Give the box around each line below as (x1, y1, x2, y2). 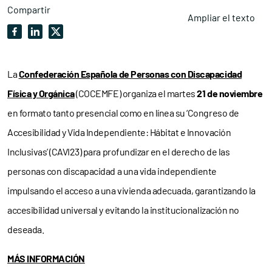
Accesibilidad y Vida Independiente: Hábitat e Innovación (7, 126, 231, 138)
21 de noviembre (197, 87, 263, 99)
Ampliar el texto (188, 12, 255, 23)
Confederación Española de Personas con (18, 68, 188, 80)
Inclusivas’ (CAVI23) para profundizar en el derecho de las (7, 146, 230, 157)
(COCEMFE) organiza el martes (76, 87, 197, 99)
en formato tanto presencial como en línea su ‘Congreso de (7, 107, 239, 118)
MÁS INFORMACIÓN (7, 253, 85, 264)
